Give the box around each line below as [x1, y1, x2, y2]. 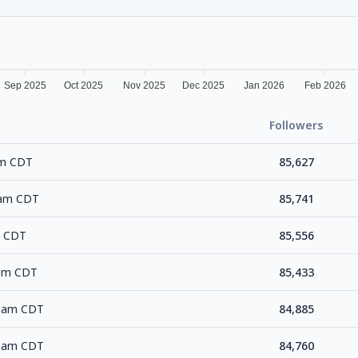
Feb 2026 [304, 80, 346, 92]
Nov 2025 [123, 80, 166, 92]
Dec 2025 [181, 80, 225, 92]
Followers [269, 117, 323, 133]
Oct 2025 [64, 80, 104, 92]
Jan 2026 [244, 80, 285, 92]
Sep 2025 [3, 80, 46, 92]
